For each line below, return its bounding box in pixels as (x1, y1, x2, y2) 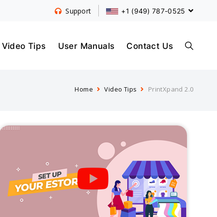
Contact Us (126, 40, 173, 51)
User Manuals (58, 40, 115, 51)
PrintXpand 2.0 (148, 85, 194, 94)
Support (65, 6, 92, 15)
